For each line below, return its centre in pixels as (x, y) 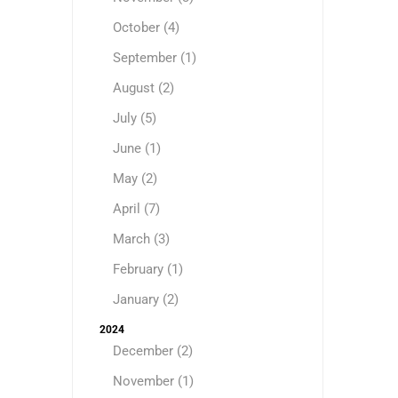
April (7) (136, 209)
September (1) (154, 58)
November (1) (153, 381)
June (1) (136, 148)
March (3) (141, 239)
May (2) (135, 179)
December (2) (152, 351)
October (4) (146, 28)
